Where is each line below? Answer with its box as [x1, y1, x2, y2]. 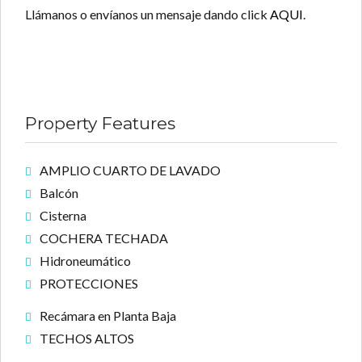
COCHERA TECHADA [40, 229, 168, 246]
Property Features [25, 112, 175, 133]
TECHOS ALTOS [40, 330, 134, 346]
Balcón [40, 184, 78, 200]
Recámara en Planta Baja [40, 307, 176, 323]
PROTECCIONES [40, 275, 138, 291]
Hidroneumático [40, 252, 131, 268]
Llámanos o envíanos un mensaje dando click [25, 6, 270, 22]
